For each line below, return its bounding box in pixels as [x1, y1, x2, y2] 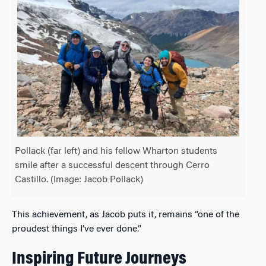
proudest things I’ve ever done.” [12, 224, 141, 234]
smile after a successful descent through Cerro [15, 161, 210, 171]
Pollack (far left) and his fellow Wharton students [15, 147, 218, 157]
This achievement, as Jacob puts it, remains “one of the [12, 210, 239, 220]
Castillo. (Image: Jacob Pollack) [15, 175, 144, 185]
